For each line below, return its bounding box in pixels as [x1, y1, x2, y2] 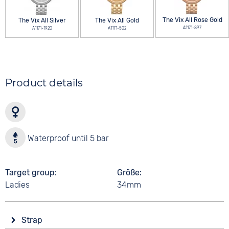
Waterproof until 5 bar [26, 133, 109, 143]
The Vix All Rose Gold [162, 16, 222, 24]
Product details [5, 77, 83, 89]
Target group [5, 168, 55, 177]
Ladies [5, 180, 30, 190]
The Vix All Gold [95, 17, 140, 24]
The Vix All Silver [18, 17, 66, 24]
